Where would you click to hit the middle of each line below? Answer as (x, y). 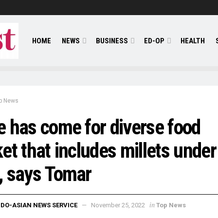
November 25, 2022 (118, 205)
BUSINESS (112, 41)
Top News (171, 205)
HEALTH (192, 41)
